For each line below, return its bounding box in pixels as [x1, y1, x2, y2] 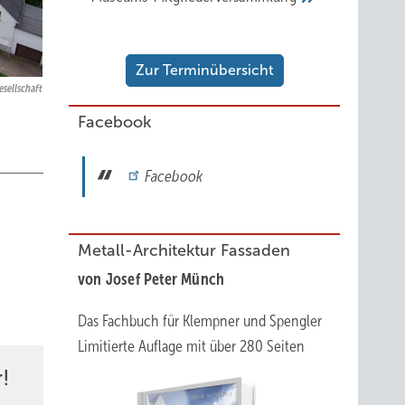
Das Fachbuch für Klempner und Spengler [78, 312, 322, 330]
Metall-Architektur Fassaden [78, 241, 290, 259]
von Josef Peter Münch [78, 270, 225, 288]
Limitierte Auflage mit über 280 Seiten [78, 337, 305, 355]
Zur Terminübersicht [135, 62, 274, 78]
